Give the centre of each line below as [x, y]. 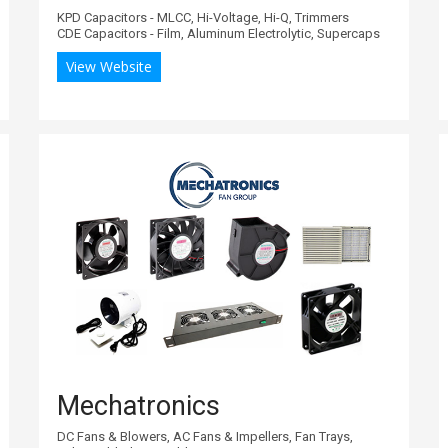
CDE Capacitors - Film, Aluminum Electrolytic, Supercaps [218, 33]
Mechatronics [138, 405]
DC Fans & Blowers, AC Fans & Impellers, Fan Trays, [205, 436]
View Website [109, 66]
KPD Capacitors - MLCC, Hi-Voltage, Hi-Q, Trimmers [203, 17]
